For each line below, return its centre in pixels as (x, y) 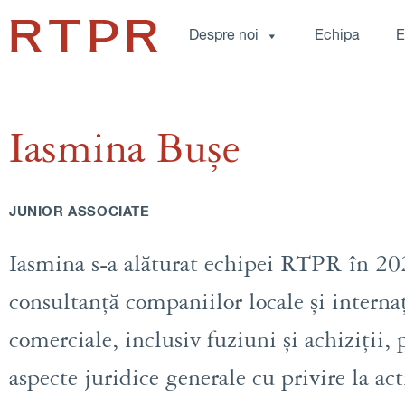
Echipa (337, 36)
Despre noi (223, 36)
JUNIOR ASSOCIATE (80, 212)
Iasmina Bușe (124, 150)
